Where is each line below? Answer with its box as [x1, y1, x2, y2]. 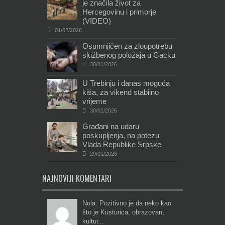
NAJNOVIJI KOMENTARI [42, 172, 111, 184]
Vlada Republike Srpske [82, 140, 161, 149]
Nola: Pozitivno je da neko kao [82, 199, 171, 207]
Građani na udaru [82, 122, 139, 131]
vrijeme [82, 96, 106, 105]
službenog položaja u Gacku [82, 50, 175, 59]
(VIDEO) [82, 16, 111, 25]
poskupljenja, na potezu [82, 131, 159, 140]
